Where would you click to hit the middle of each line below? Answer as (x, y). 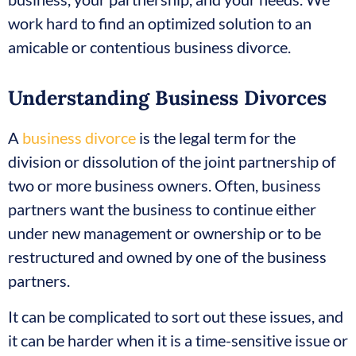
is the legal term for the (216, 138)
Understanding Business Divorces (167, 98)
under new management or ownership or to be (164, 233)
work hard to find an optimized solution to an (160, 23)
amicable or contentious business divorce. (149, 46)
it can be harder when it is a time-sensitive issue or (178, 340)
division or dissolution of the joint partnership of (172, 162)
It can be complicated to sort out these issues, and (176, 316)
